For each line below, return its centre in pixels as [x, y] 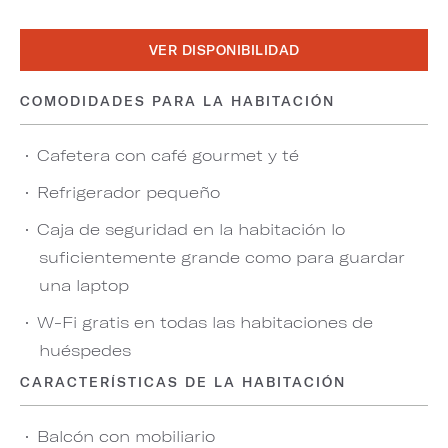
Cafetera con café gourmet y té [168, 154]
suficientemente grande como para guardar [222, 256]
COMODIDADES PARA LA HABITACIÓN [177, 101]
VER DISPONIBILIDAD [224, 50]
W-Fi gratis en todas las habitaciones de [205, 321]
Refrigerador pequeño [128, 191]
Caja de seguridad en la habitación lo [191, 228]
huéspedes [85, 349]
